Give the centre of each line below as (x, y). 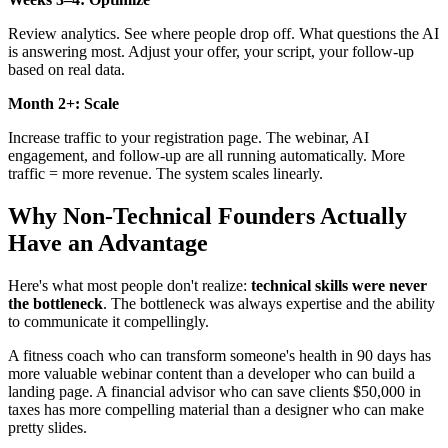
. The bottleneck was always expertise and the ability (269, 304)
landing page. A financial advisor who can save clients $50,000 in (214, 392)
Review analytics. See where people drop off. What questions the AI (223, 34)
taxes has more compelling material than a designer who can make (216, 410)
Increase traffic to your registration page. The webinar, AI (188, 138)
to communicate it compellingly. (108, 322)
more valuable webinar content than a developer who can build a (211, 374)
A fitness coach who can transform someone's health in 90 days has (219, 356)
